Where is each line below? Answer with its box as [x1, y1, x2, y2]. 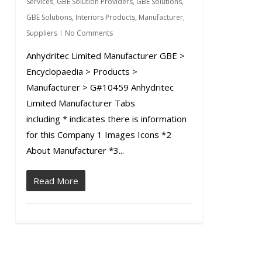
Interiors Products [75, 12, 135, 22]
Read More [33, 175, 78, 187]
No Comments [64, 28, 113, 38]
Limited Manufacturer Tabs [26, 97, 135, 109]
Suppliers [26, 28, 57, 38]
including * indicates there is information [26, 113, 187, 125]
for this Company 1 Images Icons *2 [26, 129, 171, 140]
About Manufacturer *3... [26, 144, 124, 156]
